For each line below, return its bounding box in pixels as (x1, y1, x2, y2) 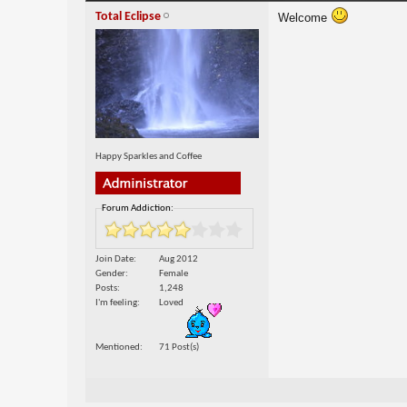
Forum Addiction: (101, 203, 174, 213)
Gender (94, 268, 125, 279)
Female (158, 268, 188, 279)
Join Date (94, 253, 134, 264)
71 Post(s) (158, 342, 199, 352)
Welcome (277, 11, 331, 25)
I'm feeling (94, 297, 137, 308)
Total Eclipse (94, 10, 161, 25)
